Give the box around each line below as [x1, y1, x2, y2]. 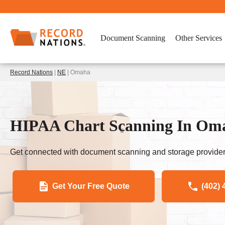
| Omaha [66, 69, 90, 76]
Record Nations [10, 69, 53, 76]
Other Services [175, 34, 222, 42]
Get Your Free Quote [52, 181, 130, 190]
